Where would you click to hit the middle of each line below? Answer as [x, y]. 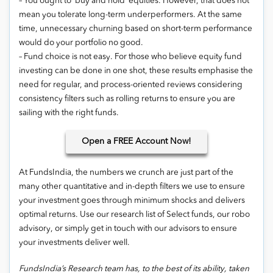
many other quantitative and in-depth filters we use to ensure [132, 187]
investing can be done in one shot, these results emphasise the [136, 71]
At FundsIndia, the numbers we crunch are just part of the [126, 173]
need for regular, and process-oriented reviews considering [131, 85]
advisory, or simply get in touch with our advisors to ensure [128, 229]
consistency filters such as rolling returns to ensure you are [127, 99]
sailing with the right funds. [69, 113]
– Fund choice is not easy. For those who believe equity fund [130, 57]
